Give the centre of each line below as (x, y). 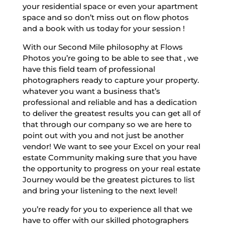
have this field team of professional (89, 69)
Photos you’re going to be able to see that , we (110, 58)
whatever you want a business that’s (91, 91)
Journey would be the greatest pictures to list (108, 179)
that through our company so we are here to (107, 124)
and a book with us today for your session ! (103, 28)
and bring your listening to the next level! (100, 190)
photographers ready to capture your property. (110, 80)
